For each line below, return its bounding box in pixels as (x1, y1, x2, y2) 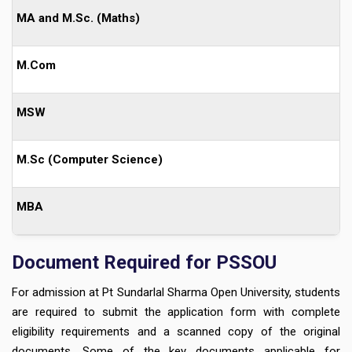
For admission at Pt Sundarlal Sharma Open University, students (12, 284, 340, 299)
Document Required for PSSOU (12, 251, 277, 273)
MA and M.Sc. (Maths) (16, 10, 140, 25)
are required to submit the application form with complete (12, 304, 340, 319)
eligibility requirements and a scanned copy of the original (12, 324, 340, 339)
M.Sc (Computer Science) (16, 152, 163, 167)
